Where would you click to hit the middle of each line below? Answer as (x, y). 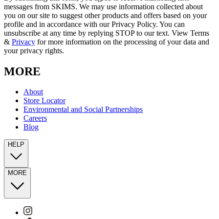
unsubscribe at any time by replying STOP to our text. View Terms (107, 33)
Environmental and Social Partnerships (83, 109)
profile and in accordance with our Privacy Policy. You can (94, 24)
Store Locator (44, 101)
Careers (35, 118)
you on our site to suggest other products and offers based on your (105, 15)
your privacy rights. (34, 50)
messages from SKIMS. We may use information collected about (103, 6)
